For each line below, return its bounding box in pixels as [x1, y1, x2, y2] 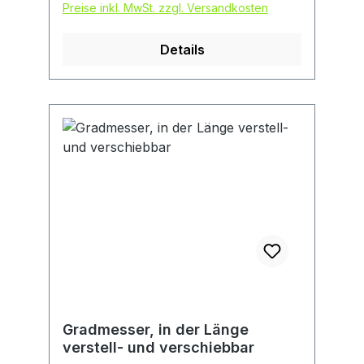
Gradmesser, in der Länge [63, 321, 249, 339]
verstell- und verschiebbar [63, 339, 254, 357]
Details [159, 41, 205, 58]
